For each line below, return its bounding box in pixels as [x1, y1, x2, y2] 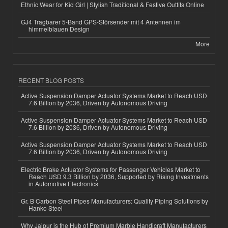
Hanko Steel [28, 203, 63, 212]
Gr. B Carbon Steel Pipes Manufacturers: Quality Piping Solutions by [21, 196, 208, 205]
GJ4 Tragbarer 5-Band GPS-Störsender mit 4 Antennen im [21, 17, 181, 26]
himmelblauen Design [28, 24, 90, 33]
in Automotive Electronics [28, 179, 98, 188]
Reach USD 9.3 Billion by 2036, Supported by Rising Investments [28, 172, 209, 181]
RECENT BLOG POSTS [18, 76, 84, 85]
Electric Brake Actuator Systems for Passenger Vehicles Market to [21, 164, 201, 174]
